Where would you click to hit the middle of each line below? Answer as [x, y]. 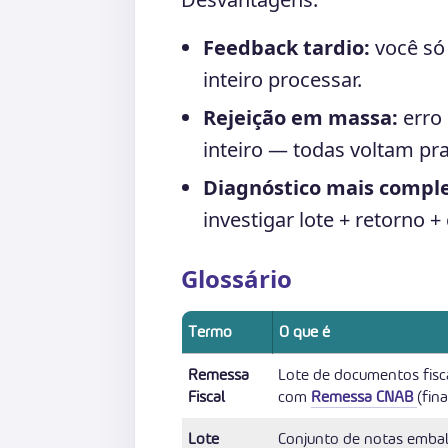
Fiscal [206, 396]
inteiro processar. [282, 79]
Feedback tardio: [286, 47]
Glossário [236, 278]
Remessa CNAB [364, 396]
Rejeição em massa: [300, 117]
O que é [304, 331]
